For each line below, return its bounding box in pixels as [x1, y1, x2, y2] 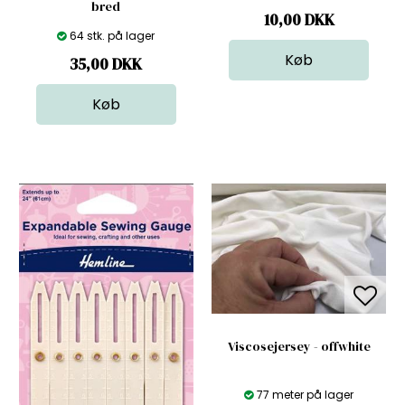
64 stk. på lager [70, 27, 155, 43]
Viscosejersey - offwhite [227, 337, 371, 356]
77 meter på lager [257, 387, 354, 403]
